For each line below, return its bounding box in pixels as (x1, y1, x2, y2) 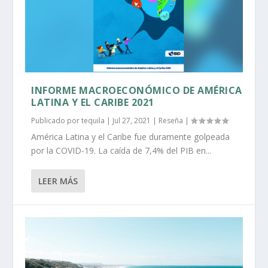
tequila (81, 115, 105, 126)
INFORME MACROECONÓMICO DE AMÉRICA (31, 84, 242, 98)
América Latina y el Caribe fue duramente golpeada (31, 131, 230, 143)
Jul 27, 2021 (112, 115, 151, 126)
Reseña (159, 115, 184, 126)
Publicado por (31, 115, 82, 126)
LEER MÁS (38, 175, 78, 187)
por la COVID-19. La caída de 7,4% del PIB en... (31, 145, 212, 157)
